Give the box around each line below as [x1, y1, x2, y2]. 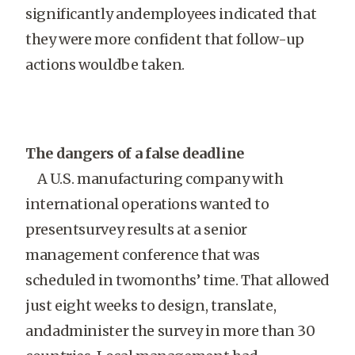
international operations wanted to [25, 195, 269, 213]
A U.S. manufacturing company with [25, 170, 284, 188]
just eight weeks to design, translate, [25, 296, 277, 315]
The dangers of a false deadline [25, 144, 244, 162]
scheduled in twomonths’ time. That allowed [25, 271, 330, 289]
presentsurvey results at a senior [25, 220, 248, 239]
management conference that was [25, 246, 260, 264]
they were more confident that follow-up [25, 30, 304, 48]
